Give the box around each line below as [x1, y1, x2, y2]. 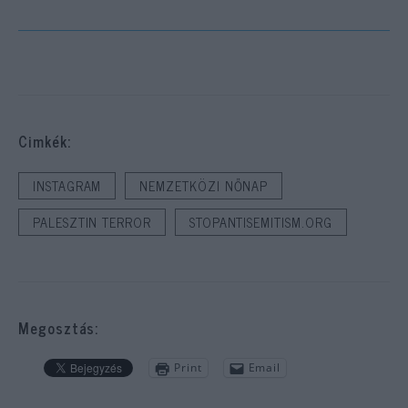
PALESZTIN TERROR [33, 210, 151, 233]
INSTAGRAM [33, 174, 102, 197]
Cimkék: [18, 128, 71, 153]
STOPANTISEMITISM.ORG [189, 210, 332, 233]
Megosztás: [18, 315, 99, 340]
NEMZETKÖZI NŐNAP [139, 174, 269, 197]
